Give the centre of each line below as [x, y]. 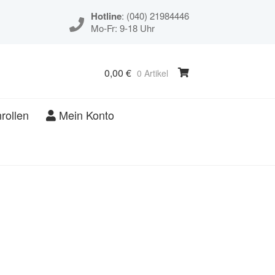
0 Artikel [152, 73]
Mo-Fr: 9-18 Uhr [122, 28]
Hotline [106, 16]
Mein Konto [85, 115]
